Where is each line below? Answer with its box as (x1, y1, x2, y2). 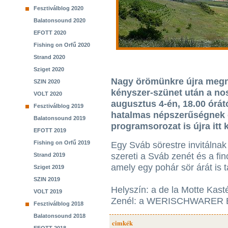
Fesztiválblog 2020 (34, 5, 83, 11)
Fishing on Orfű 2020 (34, 42, 90, 48)
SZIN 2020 (34, 78, 60, 84)
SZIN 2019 (34, 176, 60, 182)
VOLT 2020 (34, 91, 62, 97)
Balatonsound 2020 (34, 17, 85, 23)
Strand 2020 (34, 54, 65, 60)
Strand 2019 (34, 152, 65, 158)
